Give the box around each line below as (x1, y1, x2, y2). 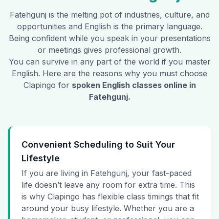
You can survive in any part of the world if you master (8, 57, 211, 67)
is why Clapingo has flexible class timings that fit (22, 192, 199, 202)
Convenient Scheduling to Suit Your (22, 139, 175, 150)
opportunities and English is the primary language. (17, 22, 202, 32)
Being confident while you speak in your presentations (8, 33, 211, 44)
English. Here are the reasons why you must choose (12, 68, 207, 79)
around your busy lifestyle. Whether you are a (22, 203, 194, 214)
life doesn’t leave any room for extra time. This (22, 180, 195, 190)
